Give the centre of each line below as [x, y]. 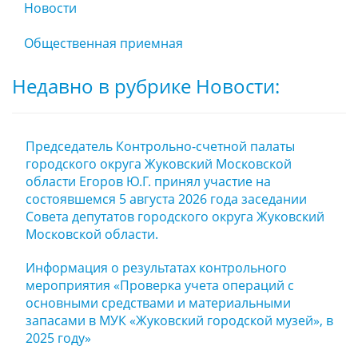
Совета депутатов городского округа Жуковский [175, 217]
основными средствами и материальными [158, 303]
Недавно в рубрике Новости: [146, 86]
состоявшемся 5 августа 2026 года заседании [166, 199]
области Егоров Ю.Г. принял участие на [148, 181]
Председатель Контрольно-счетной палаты [160, 146]
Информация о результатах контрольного [156, 268]
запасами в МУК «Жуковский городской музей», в [179, 320]
